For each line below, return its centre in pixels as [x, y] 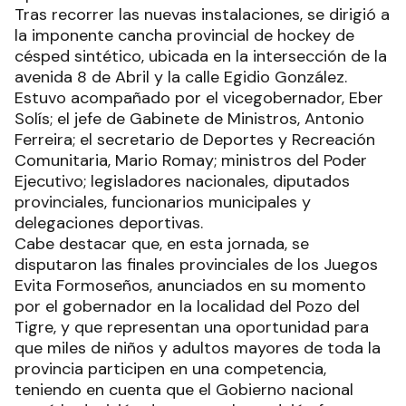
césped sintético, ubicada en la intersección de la [201, 57]
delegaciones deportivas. [109, 223]
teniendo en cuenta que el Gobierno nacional [184, 390]
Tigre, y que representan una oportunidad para [192, 328]
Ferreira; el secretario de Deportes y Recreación [195, 140]
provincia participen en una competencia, [170, 369]
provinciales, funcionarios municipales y [163, 203]
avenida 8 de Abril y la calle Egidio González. [181, 77]
